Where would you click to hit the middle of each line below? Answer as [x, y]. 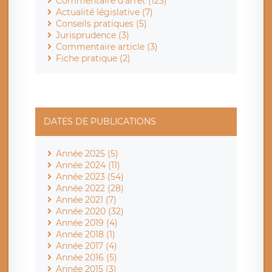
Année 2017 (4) [87, 246]
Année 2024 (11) [88, 165]
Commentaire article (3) [107, 47]
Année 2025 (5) [87, 154]
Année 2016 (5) [87, 258]
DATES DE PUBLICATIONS [100, 122]
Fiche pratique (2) [93, 59]
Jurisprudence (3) [93, 36]
